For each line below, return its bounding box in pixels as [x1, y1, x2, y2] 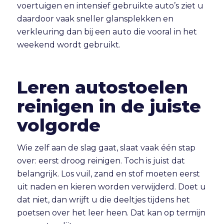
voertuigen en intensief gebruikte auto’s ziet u [16, 1, 203, 11]
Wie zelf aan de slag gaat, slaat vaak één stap [16, 143, 195, 153]
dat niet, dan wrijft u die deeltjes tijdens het [16, 195, 190, 205]
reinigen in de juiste [16, 95, 201, 117]
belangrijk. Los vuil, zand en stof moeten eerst [16, 169, 200, 179]
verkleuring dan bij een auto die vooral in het [16, 27, 197, 37]
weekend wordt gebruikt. [16, 40, 120, 50]
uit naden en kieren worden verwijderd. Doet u [16, 182, 206, 192]
